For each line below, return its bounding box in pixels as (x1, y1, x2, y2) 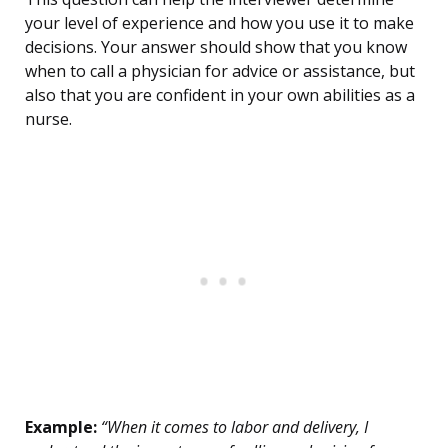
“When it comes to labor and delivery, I (97, 416, 368, 439)
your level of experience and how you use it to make (25, 12, 414, 35)
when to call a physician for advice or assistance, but (25, 60, 415, 83)
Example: (25, 416, 97, 439)
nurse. (25, 108, 72, 131)
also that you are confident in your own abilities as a (25, 84, 415, 107)
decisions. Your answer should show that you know (25, 36, 407, 59)
